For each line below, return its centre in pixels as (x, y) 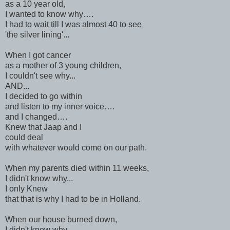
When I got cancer (38, 55)
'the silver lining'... (37, 34)
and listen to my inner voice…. (60, 106)
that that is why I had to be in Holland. (73, 199)
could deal (25, 137)
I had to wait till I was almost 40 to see (73, 24)
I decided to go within (45, 96)
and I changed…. (36, 117)
